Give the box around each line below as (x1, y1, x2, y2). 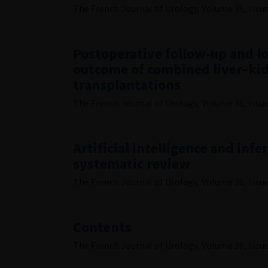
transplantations (73, 75, 181, 94)
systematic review (73, 154, 190, 173)
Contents (73, 218, 132, 236)
